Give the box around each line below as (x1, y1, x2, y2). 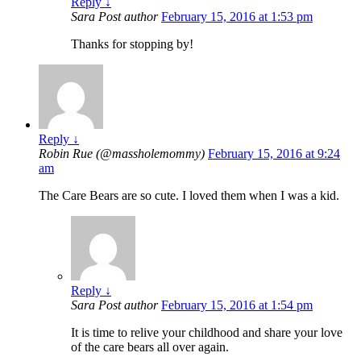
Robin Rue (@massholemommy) (39, 147, 208, 161)
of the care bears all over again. (71, 340, 229, 355)
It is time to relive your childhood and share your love (71, 326, 342, 340)
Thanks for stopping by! (71, 37, 193, 52)
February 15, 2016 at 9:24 (208, 147, 340, 161)
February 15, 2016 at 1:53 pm (161, 10, 313, 24)
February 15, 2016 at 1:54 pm (161, 298, 313, 313)
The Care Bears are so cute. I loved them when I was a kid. (39, 189, 339, 203)
